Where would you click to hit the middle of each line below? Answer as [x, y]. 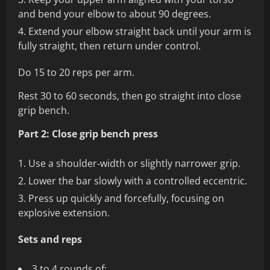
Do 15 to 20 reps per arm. [76, 73]
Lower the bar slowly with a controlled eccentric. [138, 181]
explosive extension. [64, 213]
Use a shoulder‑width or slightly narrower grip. [134, 164]
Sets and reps [50, 240]
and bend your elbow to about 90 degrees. [115, 14]
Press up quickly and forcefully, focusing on [126, 199]
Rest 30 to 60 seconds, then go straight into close [130, 96]
